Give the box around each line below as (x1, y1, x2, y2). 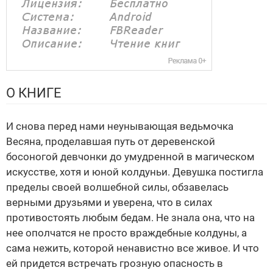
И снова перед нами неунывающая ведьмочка (6, 120, 233, 133)
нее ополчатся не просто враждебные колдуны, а (6, 227, 247, 239)
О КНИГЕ (6, 85, 62, 101)
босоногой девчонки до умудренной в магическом (6, 151, 255, 163)
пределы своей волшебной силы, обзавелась (6, 181, 229, 194)
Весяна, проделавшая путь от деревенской (6, 135, 215, 148)
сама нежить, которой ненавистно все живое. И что (6, 242, 259, 255)
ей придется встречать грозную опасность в (6, 257, 223, 270)
